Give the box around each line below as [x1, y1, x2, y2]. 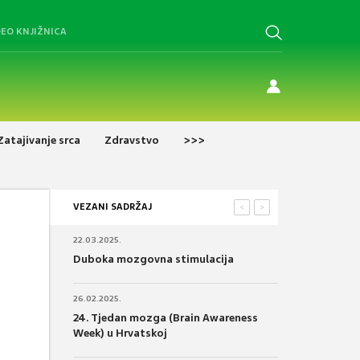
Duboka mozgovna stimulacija [73, 252, 234, 266]
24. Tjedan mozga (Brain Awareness [73, 310, 258, 325]
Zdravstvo [104, 133, 159, 147]
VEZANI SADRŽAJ [73, 200, 152, 212]
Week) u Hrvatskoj [73, 325, 167, 340]
